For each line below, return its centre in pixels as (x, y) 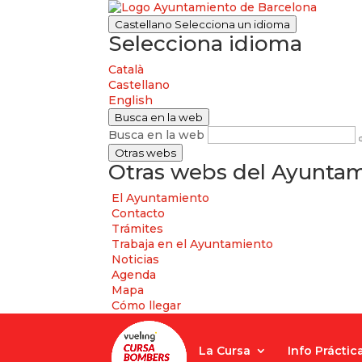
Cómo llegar (147, 305)
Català (126, 69)
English (131, 100)
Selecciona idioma (206, 44)
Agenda (134, 275)
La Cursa (225, 351)
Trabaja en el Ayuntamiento (193, 244)
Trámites (138, 229)
